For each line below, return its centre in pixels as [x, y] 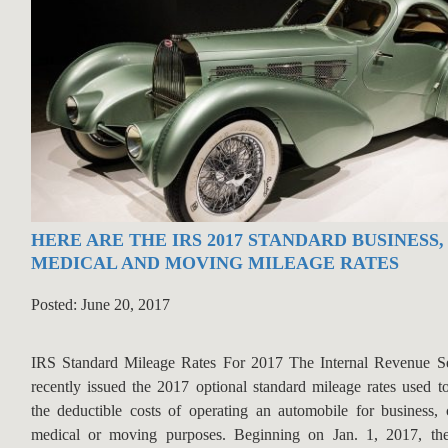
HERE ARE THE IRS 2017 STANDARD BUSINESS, [237, 240]
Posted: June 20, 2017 [100, 305]
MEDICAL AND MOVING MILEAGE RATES [214, 263]
